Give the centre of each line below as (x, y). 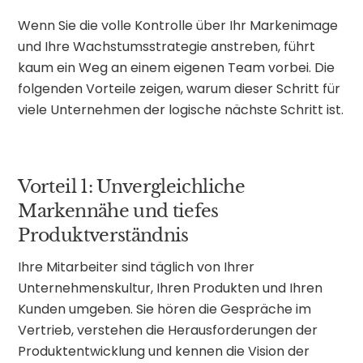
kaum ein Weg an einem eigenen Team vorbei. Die (177, 67)
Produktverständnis (103, 236)
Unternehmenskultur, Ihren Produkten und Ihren (171, 288)
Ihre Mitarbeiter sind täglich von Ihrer (137, 267)
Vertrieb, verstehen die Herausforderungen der (168, 331)
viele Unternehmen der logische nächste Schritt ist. (181, 109)
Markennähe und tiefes (118, 211)
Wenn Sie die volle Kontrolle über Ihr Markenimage (178, 25)
